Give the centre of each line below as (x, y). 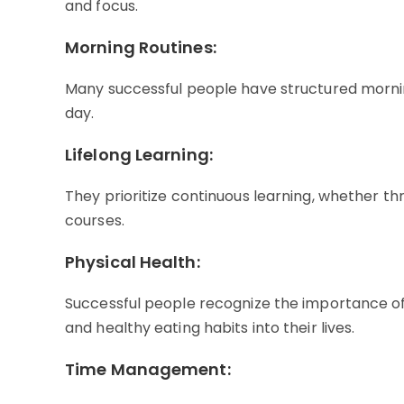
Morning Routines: (141, 48)
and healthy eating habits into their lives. (210, 328)
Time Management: (148, 370)
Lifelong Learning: (139, 155)
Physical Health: (133, 262)
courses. (95, 221)
